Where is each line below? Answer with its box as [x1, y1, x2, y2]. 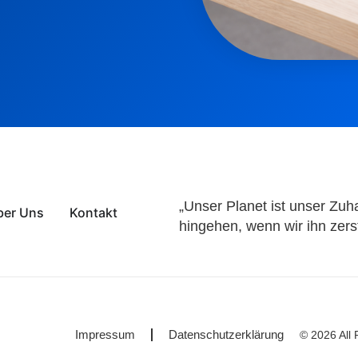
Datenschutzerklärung [169, 328, 284, 342]
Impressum [75, 328, 135, 342]
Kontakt [69, 205, 117, 221]
